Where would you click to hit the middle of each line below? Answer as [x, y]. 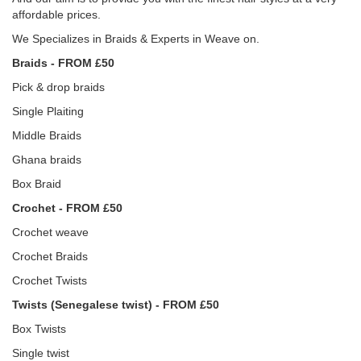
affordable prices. [56, 15]
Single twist [41, 353]
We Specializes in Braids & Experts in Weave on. [136, 39]
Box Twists [39, 329]
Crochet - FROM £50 [67, 208]
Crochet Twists [50, 280]
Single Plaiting [48, 111]
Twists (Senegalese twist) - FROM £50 [116, 305]
